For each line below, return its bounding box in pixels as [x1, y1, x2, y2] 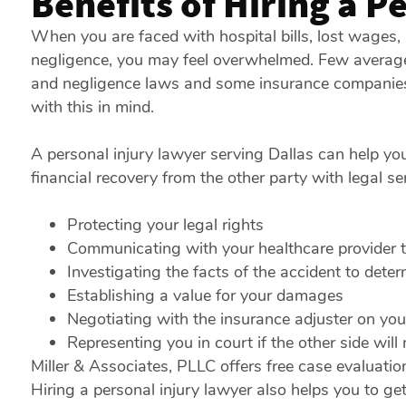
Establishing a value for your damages [66, 285, 343, 306]
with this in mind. [30, 96, 154, 118]
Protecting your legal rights [66, 214, 264, 236]
